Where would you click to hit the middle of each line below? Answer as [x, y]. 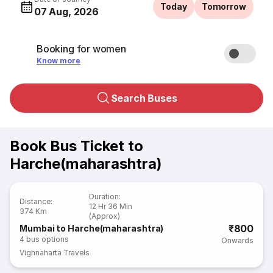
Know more [59, 61]
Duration [104, 197]
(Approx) [105, 216]
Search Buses [144, 98]
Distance [35, 201]
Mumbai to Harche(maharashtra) [92, 228]
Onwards [237, 240]
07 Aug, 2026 [66, 12]
